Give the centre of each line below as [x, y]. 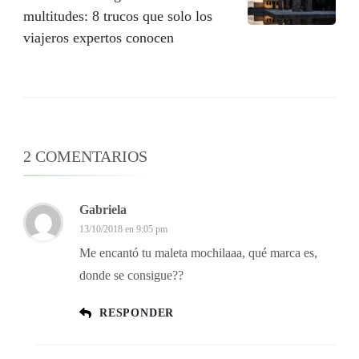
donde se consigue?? [131, 276]
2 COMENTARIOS [85, 157]
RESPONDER [137, 313]
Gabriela [103, 210]
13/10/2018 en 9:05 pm [123, 230]
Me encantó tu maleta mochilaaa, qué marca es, [198, 253]
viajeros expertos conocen [99, 38]
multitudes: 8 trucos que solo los [118, 16]
